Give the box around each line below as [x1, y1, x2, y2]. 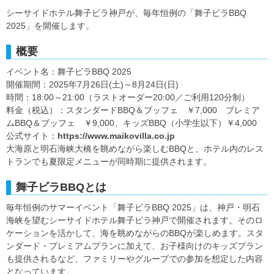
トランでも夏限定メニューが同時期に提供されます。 [6, 157, 212, 167]
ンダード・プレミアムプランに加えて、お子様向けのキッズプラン [6, 241, 263, 251]
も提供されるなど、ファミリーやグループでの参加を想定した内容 [6, 254, 263, 264]
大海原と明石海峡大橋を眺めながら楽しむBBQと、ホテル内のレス [6, 144, 264, 154]
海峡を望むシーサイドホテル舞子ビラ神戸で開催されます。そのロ [6, 215, 263, 226]
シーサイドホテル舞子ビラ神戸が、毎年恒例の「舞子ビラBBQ [6, 8, 246, 18]
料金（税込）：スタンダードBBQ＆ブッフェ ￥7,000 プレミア [6, 105, 260, 116]
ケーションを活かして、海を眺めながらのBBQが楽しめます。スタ [6, 228, 264, 239]
